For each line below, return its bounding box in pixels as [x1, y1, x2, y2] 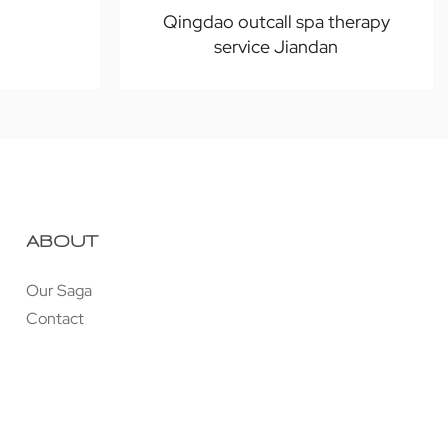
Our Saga [26, 280, 92, 302]
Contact [26, 308, 84, 330]
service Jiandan [214, 35, 339, 59]
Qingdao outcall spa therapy [162, 10, 390, 34]
